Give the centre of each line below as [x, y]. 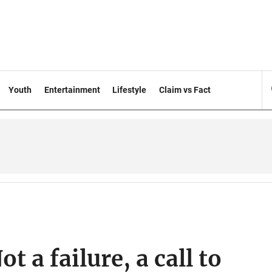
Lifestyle [130, 90]
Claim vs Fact [185, 90]
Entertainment [72, 90]
